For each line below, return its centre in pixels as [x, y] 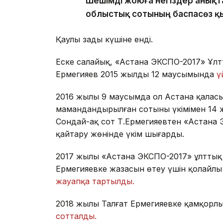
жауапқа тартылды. [95, 181]
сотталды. [76, 216]
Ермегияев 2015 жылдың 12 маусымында [136, 74]
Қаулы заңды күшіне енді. [104, 40]
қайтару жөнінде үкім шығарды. [120, 134]
